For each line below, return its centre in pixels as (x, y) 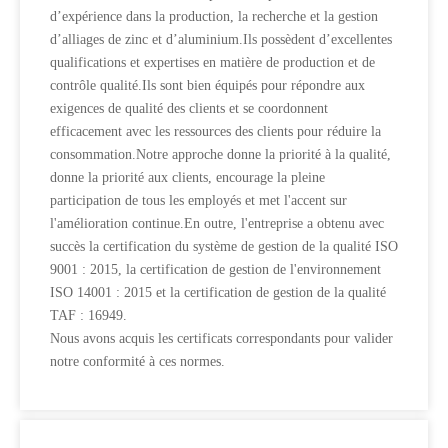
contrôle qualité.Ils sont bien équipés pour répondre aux (207, 85)
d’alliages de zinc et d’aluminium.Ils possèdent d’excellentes (221, 39)
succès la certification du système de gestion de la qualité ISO (224, 246)
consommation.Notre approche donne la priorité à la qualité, (220, 154)
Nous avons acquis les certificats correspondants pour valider (221, 338)
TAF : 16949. (88, 315)
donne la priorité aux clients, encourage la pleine (187, 177)
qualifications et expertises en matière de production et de (212, 62)
